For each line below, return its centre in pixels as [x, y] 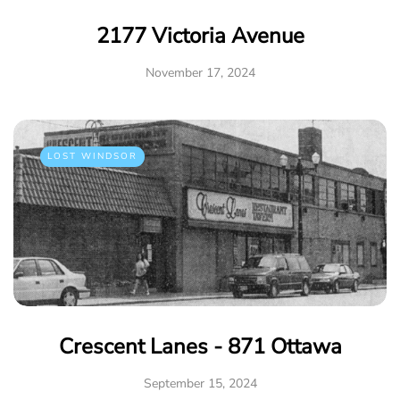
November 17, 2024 [200, 73]
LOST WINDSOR [92, 157]
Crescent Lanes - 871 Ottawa [200, 347]
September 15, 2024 [200, 384]
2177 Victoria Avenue [200, 36]
